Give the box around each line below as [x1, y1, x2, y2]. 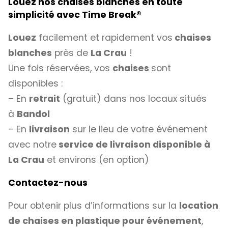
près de [52, 47, 91, 60]
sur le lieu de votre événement [70, 123, 208, 136]
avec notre [8, 138, 56, 151]
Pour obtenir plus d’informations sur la [8, 199, 179, 212]
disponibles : [8, 77, 63, 90]
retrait [29, 93, 60, 105]
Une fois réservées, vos [8, 62, 112, 75]
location [179, 199, 218, 212]
